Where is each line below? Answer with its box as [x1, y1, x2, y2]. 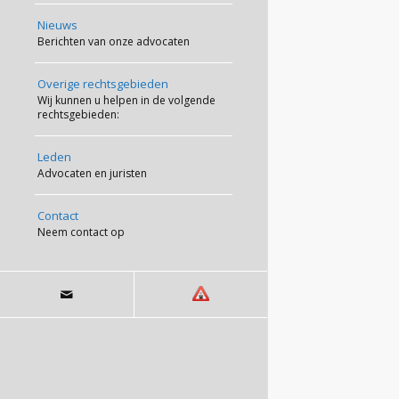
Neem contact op [37, 224, 125, 240]
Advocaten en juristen [37, 166, 147, 181]
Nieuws [37, 17, 77, 33]
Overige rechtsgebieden [37, 76, 168, 92]
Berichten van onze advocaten [37, 34, 190, 49]
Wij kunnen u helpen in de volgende [37, 93, 216, 108]
